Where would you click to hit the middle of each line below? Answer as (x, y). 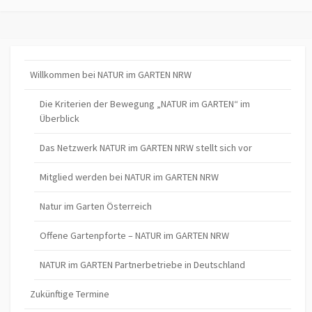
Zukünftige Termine (70, 294)
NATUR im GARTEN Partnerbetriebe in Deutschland (143, 264)
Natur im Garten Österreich (96, 206)
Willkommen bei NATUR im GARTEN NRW (111, 74)
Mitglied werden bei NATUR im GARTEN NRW (130, 177)
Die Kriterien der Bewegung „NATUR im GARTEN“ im (145, 103)
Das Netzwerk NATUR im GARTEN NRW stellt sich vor (146, 147)
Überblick (60, 118)
